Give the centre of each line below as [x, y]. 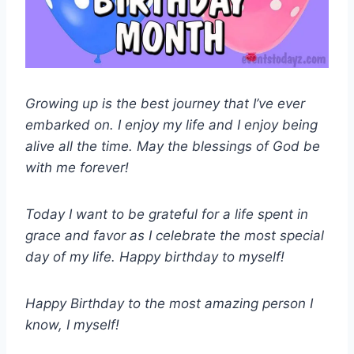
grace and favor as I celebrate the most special [175, 236]
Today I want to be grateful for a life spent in [167, 215]
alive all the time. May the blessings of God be [173, 147]
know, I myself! [72, 325]
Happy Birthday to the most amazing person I [169, 304]
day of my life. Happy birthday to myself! [155, 257]
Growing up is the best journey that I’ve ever [165, 104]
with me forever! [77, 168]
